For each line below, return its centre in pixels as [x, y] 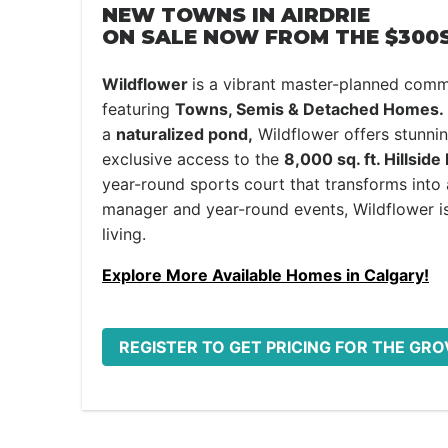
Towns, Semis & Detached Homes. [309, 109]
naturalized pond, [184, 134]
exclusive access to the [193, 159]
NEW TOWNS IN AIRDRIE [236, 15]
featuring [138, 109]
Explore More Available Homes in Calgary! [265, 275]
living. [124, 234]
